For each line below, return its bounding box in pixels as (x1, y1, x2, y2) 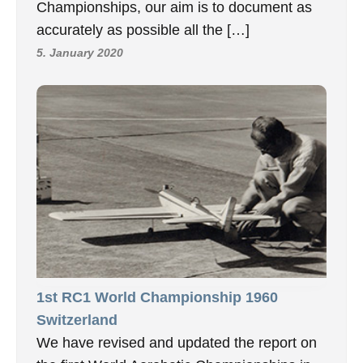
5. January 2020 (36, 45, 123, 59)
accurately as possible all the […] (36, 21, 250, 38)
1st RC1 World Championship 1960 (36, 289, 278, 306)
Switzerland (36, 312, 117, 329)
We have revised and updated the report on (36, 335, 317, 352)
